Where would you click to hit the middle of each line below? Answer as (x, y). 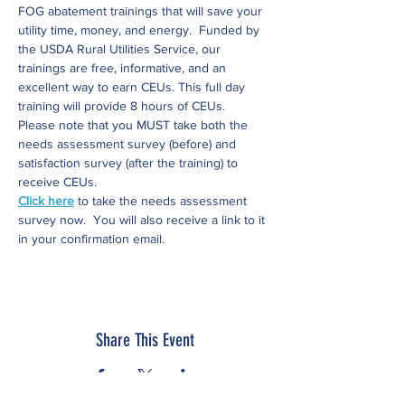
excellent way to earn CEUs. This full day (133, 87)
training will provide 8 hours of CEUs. (122, 106)
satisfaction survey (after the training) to (130, 163)
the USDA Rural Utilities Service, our (123, 49)
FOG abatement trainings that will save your (142, 11)
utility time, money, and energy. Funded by (141, 30)
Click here (46, 201)
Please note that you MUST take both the (135, 125)
